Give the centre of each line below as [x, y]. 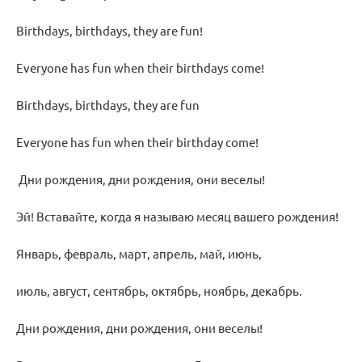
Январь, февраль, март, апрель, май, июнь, [139, 254]
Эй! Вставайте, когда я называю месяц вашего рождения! [177, 217]
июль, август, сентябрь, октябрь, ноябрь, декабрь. [159, 291]
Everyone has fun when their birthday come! [137, 142]
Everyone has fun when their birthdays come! [140, 68]
